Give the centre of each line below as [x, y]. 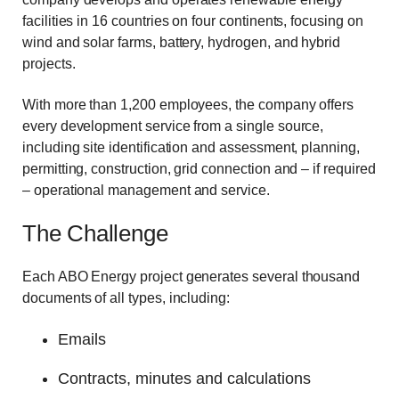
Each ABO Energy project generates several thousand [191, 276]
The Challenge [95, 234]
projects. [49, 63]
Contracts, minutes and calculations [184, 379]
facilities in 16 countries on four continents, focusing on [193, 20]
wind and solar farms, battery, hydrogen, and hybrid [182, 42]
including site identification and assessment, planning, [191, 147]
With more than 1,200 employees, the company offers [188, 104]
